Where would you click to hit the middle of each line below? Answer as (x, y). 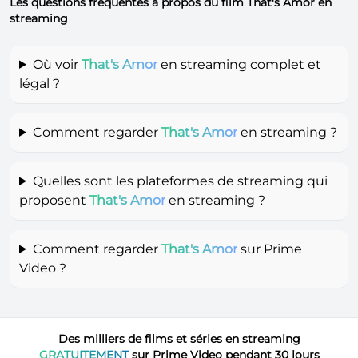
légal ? (40, 83)
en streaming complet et (239, 64)
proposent (54, 200)
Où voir (57, 64)
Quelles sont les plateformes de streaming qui (180, 181)
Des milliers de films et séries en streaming (179, 338)
